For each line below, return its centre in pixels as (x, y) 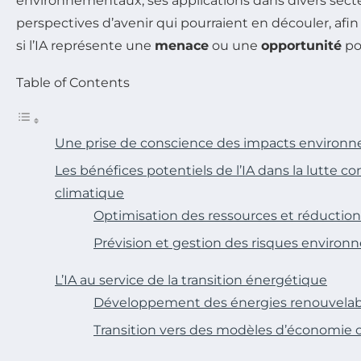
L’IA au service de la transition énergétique (191, 280)
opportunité (301, 45)
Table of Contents (73, 82)
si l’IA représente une (85, 45)
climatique (89, 193)
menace (182, 45)
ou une (235, 45)
